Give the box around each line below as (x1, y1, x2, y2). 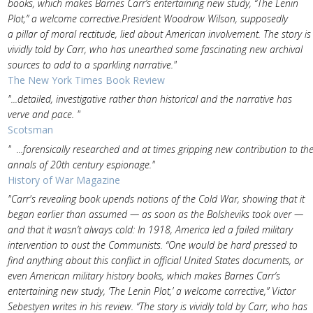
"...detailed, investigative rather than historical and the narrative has (7, 92, 292, 105)
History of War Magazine (7, 173, 120, 187)
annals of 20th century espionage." (7, 157, 155, 171)
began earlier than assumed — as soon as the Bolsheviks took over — (7, 208, 303, 221)
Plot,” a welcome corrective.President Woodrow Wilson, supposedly (7, 11, 288, 25)
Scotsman (7, 123, 53, 136)
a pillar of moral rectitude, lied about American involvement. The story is (7, 27, 311, 41)
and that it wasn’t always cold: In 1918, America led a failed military (7, 223, 293, 236)
